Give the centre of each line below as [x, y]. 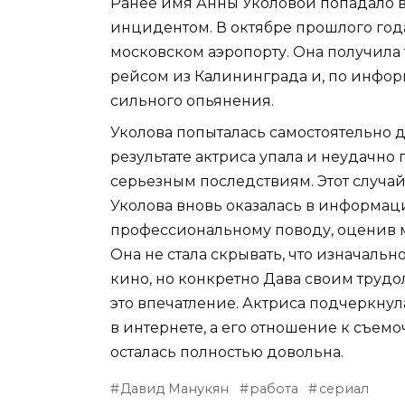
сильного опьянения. [192, 100]
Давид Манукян [175, 388]
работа [274, 388]
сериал [344, 388]
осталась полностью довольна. [227, 352]
